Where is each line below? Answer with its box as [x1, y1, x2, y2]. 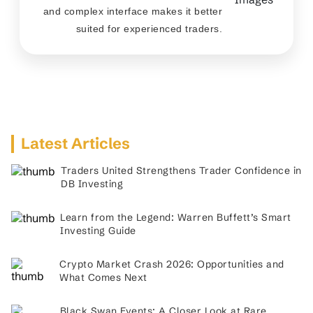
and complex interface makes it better [43, 6, 222, 17]
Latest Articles [21, 134, 130, 153]
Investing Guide [60, 224, 136, 237]
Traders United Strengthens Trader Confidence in [61, 164, 302, 177]
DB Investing [61, 177, 124, 190]
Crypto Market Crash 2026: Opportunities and [59, 258, 284, 270]
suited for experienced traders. [75, 23, 222, 34]
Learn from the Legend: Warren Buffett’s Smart [60, 211, 291, 224]
